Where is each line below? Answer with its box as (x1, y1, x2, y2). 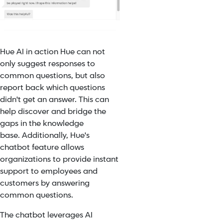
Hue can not (60, 46, 105, 57)
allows (59, 142, 84, 153)
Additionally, (22, 130, 70, 141)
